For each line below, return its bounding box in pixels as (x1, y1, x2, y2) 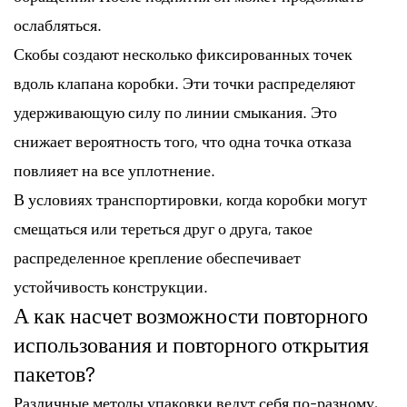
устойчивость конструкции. (14, 275, 208, 296)
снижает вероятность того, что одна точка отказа (14, 130, 352, 151)
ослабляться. (14, 14, 102, 35)
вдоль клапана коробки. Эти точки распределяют (14, 72, 355, 93)
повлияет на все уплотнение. (14, 159, 215, 180)
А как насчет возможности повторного (14, 301, 368, 328)
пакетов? (14, 359, 95, 386)
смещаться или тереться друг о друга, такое (14, 217, 313, 238)
